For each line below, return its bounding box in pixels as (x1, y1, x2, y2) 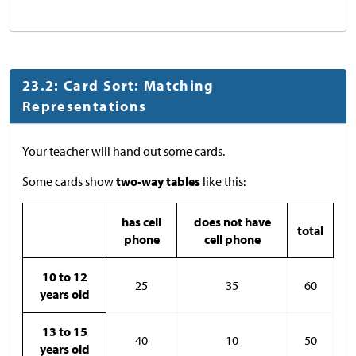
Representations (22, 96, 147, 115)
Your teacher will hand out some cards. (22, 142, 225, 159)
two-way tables (116, 172, 200, 189)
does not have (193, 213, 271, 230)
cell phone (203, 230, 261, 247)
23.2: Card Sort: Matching (22, 75, 215, 95)
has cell (122, 213, 161, 230)
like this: (200, 172, 246, 189)
